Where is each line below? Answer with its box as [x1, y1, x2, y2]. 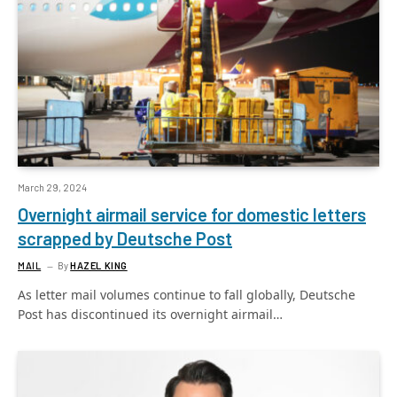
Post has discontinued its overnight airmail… [18, 305, 283, 323]
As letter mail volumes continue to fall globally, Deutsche [18, 285, 355, 303]
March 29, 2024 [18, 181, 87, 193]
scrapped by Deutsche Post [18, 227, 232, 249]
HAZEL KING [70, 259, 128, 271]
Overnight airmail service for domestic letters [18, 203, 366, 225]
